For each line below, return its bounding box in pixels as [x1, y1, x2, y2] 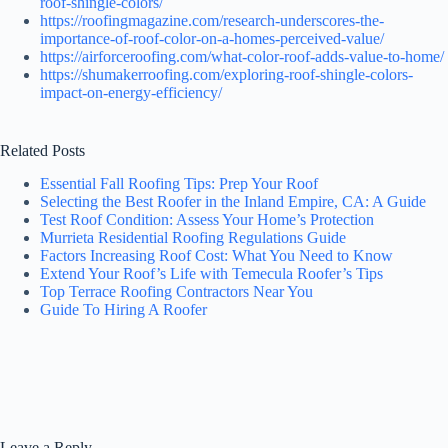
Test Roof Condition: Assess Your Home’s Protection [40, 210, 374, 228]
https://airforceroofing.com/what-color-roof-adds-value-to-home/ [40, 48, 444, 66]
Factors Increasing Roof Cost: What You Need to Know [40, 246, 393, 264]
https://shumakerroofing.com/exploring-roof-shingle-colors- [40, 66, 413, 84]
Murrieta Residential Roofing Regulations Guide [40, 228, 346, 246]
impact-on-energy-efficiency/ [40, 84, 222, 102]
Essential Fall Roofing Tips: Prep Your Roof [40, 174, 318, 192]
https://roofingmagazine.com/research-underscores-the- [40, 12, 384, 30]
